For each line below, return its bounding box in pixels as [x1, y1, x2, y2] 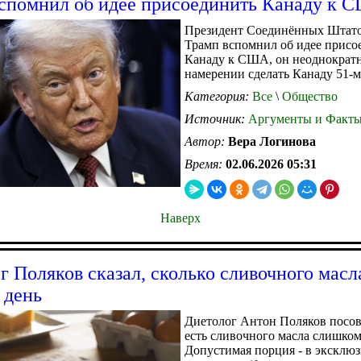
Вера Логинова [228, 134, 316, 148]
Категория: [185, 89, 252, 103]
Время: [185, 156, 226, 171]
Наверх [160, 210, 201, 225]
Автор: [185, 134, 228, 148]
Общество [279, 89, 338, 103]
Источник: [185, 111, 248, 126]
